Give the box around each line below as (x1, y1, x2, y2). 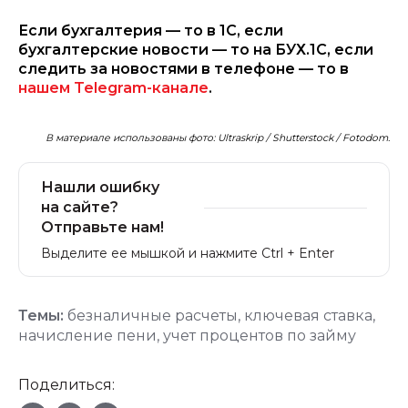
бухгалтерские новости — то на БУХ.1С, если (18, 41, 373, 58)
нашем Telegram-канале (18, 79, 209, 97)
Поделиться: (18, 376, 115, 393)
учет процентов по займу (163, 327, 356, 344)
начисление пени (18, 327, 157, 344)
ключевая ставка (244, 307, 372, 324)
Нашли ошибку (41, 178, 159, 196)
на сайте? (41, 199, 118, 216)
